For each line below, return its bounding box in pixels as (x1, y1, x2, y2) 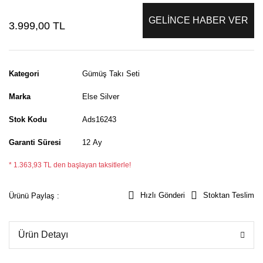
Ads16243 (82, 114, 117, 124)
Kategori (9, 69, 39, 78)
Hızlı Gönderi (140, 191, 185, 200)
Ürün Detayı (18, 230, 68, 240)
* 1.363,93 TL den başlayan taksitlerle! (9, 160, 131, 169)
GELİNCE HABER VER (149, 15, 248, 25)
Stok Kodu (9, 114, 47, 124)
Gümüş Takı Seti (82, 69, 140, 78)
